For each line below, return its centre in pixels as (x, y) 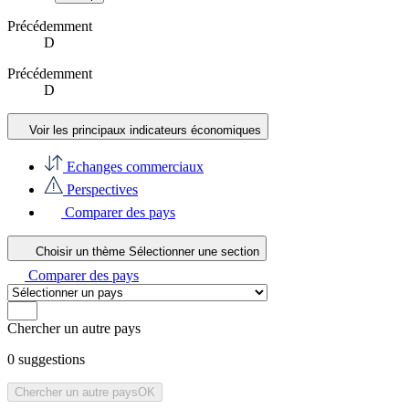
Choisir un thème (82, 251)
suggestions (50, 359)
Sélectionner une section (194, 251)
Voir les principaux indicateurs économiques (145, 130)
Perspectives (100, 189)
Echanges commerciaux (133, 166)
